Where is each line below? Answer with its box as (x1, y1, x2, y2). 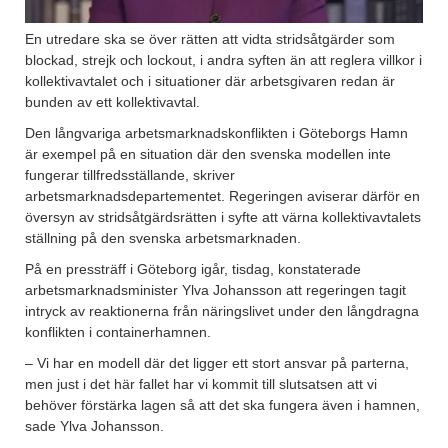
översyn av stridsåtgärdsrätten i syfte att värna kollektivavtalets (25, 209, 421, 226)
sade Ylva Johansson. (25, 418, 164, 435)
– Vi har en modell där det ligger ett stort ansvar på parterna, (25, 355, 409, 372)
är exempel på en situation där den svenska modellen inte (25, 146, 391, 163)
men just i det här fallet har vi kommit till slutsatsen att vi (25, 376, 377, 393)
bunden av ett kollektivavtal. (25, 94, 200, 111)
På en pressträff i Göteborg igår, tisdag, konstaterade (25, 261, 361, 278)
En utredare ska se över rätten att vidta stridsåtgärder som (25, 31, 395, 48)
